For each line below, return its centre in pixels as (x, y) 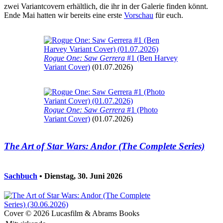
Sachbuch (21, 176)
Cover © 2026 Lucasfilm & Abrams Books (72, 214)
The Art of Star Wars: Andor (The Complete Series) (104, 146)
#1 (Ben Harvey (151, 58)
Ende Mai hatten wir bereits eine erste (64, 15)
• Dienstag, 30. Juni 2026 (80, 176)
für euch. (168, 15)
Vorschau (139, 15)
